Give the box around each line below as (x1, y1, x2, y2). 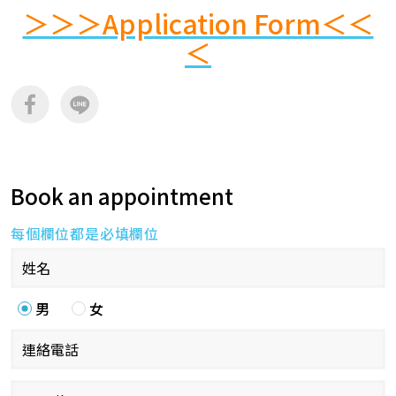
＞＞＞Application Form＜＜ (22, 4, 374, 43)
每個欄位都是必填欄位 (11, 223, 160, 245)
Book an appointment (11, 180, 233, 212)
